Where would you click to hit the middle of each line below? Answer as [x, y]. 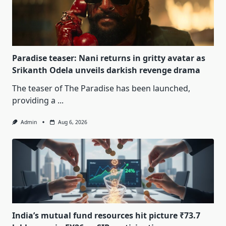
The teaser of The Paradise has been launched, [101, 89]
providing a [34, 101]
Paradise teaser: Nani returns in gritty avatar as [109, 58]
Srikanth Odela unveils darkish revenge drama [106, 70]
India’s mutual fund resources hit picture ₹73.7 [106, 216]
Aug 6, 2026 [72, 122]
